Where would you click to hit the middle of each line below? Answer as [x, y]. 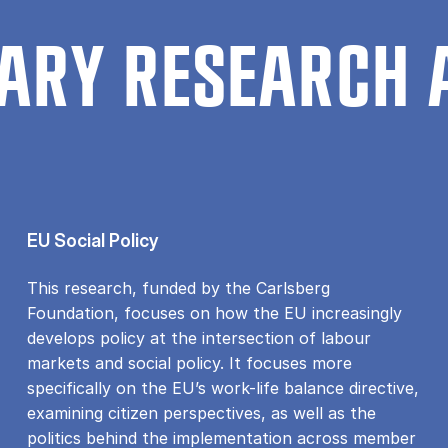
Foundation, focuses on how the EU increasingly [214, 312]
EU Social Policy [92, 240]
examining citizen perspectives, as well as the [201, 412]
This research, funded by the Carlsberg [178, 287]
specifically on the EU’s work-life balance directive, [222, 387]
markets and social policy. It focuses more [189, 362]
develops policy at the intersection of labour [198, 337]
